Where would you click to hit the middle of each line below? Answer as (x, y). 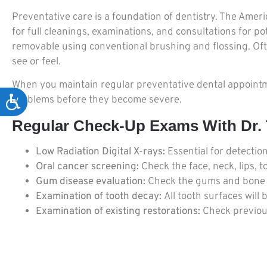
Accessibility (53, 100)
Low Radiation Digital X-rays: (100, 152)
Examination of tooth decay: (100, 196)
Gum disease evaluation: (91, 181)
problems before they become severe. (97, 100)
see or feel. (36, 62)
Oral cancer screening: (89, 167)
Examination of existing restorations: (118, 211)
